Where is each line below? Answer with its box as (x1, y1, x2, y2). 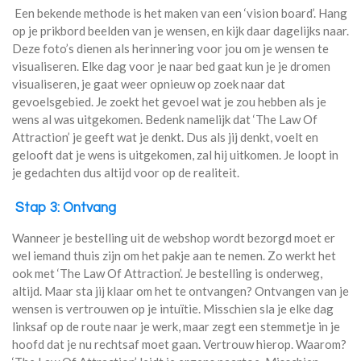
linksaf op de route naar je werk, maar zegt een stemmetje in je (12, 318, 340, 334)
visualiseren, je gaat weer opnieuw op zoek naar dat (12, 77, 285, 92)
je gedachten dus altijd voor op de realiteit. (12, 165, 239, 180)
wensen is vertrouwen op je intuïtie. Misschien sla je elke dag (12, 301, 334, 316)
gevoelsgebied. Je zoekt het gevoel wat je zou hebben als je (12, 94, 326, 110)
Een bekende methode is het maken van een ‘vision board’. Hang (12, 6, 347, 21)
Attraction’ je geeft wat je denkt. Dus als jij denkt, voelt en (12, 130, 318, 145)
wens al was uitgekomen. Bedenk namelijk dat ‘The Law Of (12, 112, 317, 127)
